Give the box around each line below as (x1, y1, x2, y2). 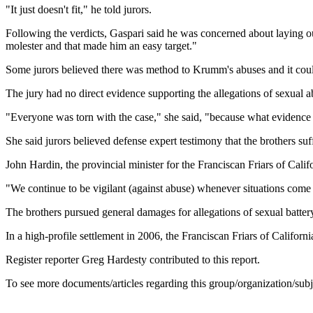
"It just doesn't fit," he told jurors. (6, 3, 152, 16)
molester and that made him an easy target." (6, 40, 197, 52)
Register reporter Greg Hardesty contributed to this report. (6, 254, 260, 266)
